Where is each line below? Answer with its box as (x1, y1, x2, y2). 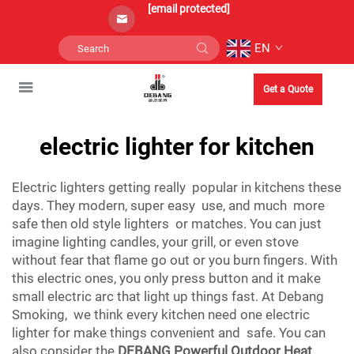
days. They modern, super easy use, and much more (12, 198, 325, 213)
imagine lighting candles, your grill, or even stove (12, 234, 299, 250)
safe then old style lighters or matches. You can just (12, 216, 322, 232)
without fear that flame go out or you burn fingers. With (12, 252, 337, 268)
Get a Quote (263, 84, 313, 95)
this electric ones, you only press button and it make (12, 270, 321, 286)
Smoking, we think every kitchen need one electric (12, 307, 310, 322)
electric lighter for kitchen (40, 133, 314, 160)
